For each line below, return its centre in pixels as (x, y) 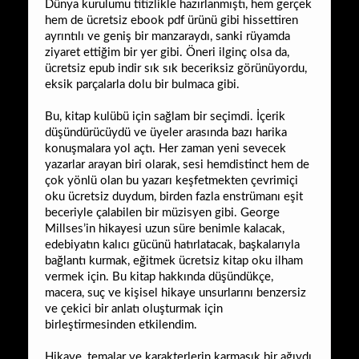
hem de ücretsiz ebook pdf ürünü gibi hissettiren (171, 20)
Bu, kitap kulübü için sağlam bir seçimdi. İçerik (165, 116)
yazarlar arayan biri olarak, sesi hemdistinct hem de (177, 164)
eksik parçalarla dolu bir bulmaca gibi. (142, 84)
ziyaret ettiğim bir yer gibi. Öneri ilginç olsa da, (167, 52)
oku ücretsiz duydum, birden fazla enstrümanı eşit (174, 196)
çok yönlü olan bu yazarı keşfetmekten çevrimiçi (171, 180)
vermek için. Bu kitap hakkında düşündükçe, (159, 276)
